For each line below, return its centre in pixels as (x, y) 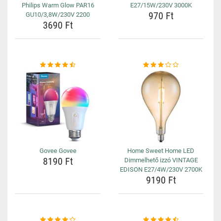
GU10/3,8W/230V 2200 (58, 15)
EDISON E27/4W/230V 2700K (161, 169)
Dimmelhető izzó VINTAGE (161, 160)
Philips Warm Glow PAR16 (58, 5)
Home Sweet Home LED (161, 151)
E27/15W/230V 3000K (161, 5)
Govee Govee (58, 151)
